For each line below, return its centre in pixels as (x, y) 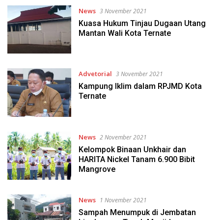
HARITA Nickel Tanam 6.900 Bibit (137, 159)
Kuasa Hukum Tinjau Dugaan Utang (142, 23)
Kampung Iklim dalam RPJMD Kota (140, 86)
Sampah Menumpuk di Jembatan (137, 213)
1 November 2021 (123, 200)
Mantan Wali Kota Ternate (124, 33)
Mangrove (97, 169)
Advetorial (95, 74)
